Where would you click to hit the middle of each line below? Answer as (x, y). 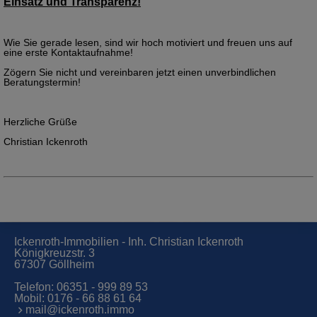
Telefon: (35, 287)
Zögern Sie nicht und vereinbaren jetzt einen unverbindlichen (140, 72)
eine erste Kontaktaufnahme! (68, 52)
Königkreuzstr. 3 (54, 253)
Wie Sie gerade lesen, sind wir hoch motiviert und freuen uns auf (148, 42)
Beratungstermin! (42, 82)
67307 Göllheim (54, 264)
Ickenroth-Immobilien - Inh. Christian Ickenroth (129, 241)
